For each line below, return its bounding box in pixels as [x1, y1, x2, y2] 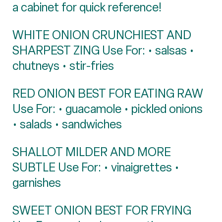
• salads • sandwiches [12, 116, 122, 132]
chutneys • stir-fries [12, 57, 114, 73]
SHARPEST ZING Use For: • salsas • [12, 42, 194, 58]
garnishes [12, 174, 61, 190]
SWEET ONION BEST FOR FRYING [12, 202, 191, 218]
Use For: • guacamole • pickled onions [12, 101, 203, 116]
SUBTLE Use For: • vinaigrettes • [12, 159, 179, 175]
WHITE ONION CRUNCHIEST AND [12, 27, 191, 43]
